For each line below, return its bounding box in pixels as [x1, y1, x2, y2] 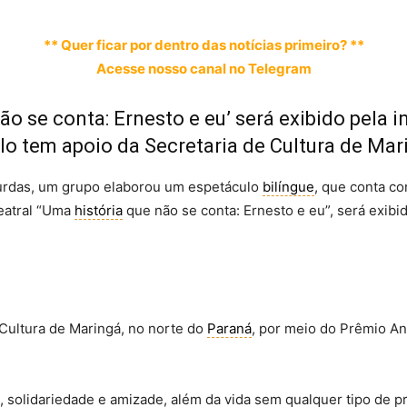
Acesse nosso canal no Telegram [95, 60, 312, 77]
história [74, 202, 123, 219]
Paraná [207, 320, 252, 337]
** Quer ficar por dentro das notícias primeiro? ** [43, 36, 364, 54]
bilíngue [263, 178, 314, 195]
